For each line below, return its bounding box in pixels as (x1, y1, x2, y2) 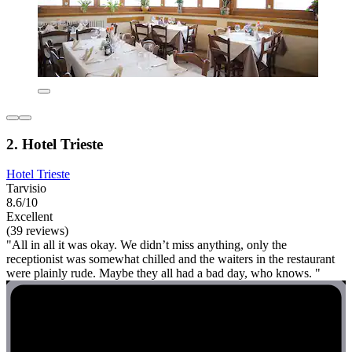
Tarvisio (6, 181, 46, 196)
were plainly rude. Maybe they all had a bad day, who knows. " (6, 266, 321, 280)
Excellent (6, 210, 53, 224)
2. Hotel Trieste (6, 135, 103, 152)
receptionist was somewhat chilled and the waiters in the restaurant (6, 252, 335, 266)
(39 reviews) (6, 224, 68, 238)
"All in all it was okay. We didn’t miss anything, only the (6, 238, 287, 252)
